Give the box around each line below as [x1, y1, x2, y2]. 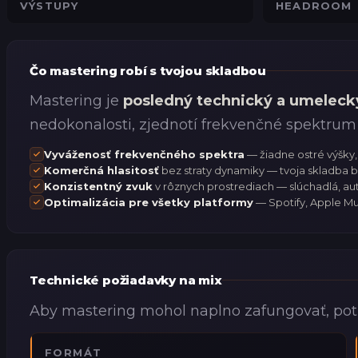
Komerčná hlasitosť [44, 164, 159, 177]
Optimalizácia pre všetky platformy [44, 196, 253, 209]
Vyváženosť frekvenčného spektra [44, 148, 245, 161]
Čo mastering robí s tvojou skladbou [30, 62, 266, 78]
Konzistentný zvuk [44, 180, 153, 193]
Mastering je [30, 92, 123, 110]
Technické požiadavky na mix [30, 272, 222, 288]
